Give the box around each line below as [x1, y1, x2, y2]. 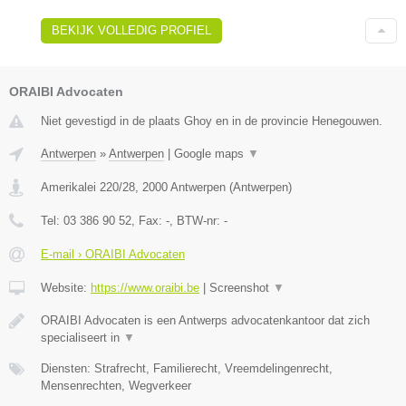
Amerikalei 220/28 [41, 179, 135, 194]
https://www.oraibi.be [91, 280, 199, 295]
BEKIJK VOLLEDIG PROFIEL [52, 23, 211, 37]
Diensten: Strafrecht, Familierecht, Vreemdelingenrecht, [41, 361, 333, 375]
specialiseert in [41, 330, 123, 344]
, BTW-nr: [169, 213, 224, 227]
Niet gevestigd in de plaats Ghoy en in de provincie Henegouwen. [41, 113, 382, 128]
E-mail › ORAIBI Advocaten [41, 246, 185, 261]
